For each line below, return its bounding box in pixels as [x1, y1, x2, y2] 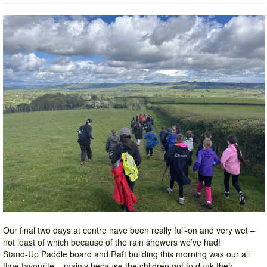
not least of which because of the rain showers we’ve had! [3, 236, 221, 249]
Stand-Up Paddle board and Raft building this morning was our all [3, 248, 250, 260]
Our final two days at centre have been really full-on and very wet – [3, 224, 255, 237]
